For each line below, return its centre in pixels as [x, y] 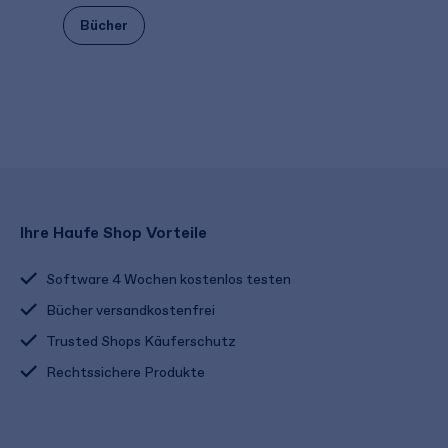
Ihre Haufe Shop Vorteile [113, 232]
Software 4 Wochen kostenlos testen [168, 279]
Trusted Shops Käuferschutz [141, 341]
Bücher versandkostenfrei [130, 310]
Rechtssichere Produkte [125, 372]
